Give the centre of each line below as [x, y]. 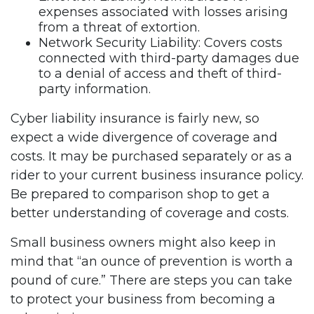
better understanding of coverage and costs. [150, 213]
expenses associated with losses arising [163, 12]
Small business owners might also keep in [143, 243]
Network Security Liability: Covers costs [161, 43]
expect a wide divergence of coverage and [144, 137]
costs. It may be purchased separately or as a [151, 156]
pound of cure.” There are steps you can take [151, 280]
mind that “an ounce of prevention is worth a [152, 261]
